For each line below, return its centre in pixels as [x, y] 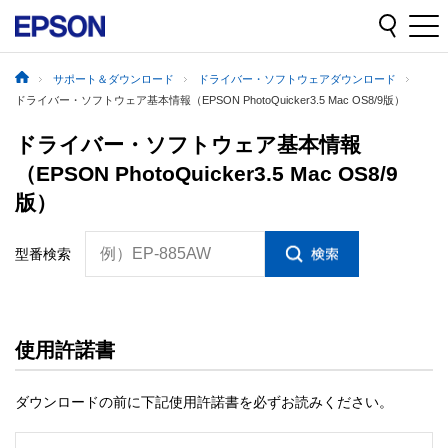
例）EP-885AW [155, 253]
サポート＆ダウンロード [113, 79]
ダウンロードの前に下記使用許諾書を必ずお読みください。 [204, 401]
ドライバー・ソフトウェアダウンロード [297, 79]
